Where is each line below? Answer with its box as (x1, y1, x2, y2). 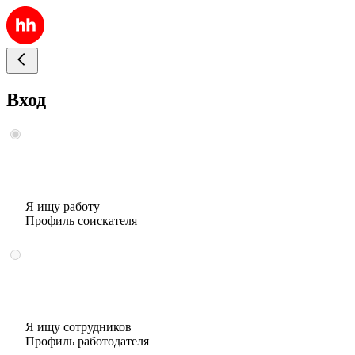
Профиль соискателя (25, 213, 137, 227)
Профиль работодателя (25, 334, 149, 348)
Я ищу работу (25, 199, 100, 213)
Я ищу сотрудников (25, 319, 132, 334)
